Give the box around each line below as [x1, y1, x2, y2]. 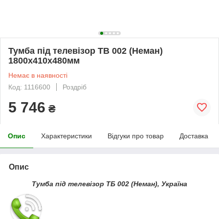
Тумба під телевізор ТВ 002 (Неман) [8, 45, 163, 56]
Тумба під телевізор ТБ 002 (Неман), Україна [32, 179, 187, 188]
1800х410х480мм [8, 55, 80, 66]
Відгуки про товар [108, 131, 164, 140]
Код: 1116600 [8, 83, 50, 91]
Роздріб [63, 83, 87, 91]
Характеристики [41, 131, 92, 140]
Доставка [179, 131, 208, 140]
